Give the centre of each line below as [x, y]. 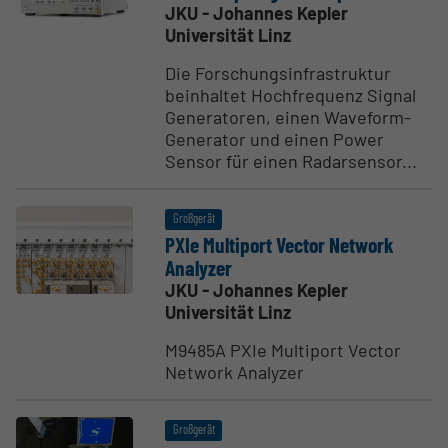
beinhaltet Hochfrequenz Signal [291, 94]
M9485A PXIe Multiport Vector [283, 349]
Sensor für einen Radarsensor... [291, 160]
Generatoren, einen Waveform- [288, 116]
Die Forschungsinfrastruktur [278, 72]
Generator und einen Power [275, 138]
